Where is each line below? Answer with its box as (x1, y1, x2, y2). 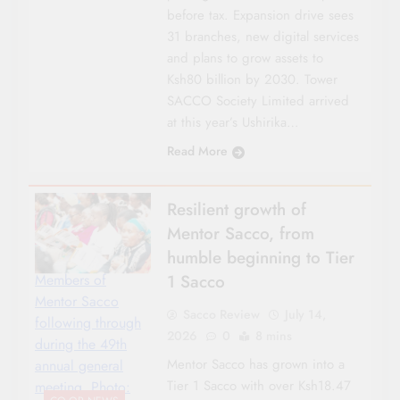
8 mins (254, 326, 292, 345)
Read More (166, 141, 228, 160)
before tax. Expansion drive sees (166, 4, 354, 25)
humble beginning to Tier (166, 245, 354, 270)
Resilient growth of (166, 196, 306, 221)
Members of (35, 270, 106, 291)
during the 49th (35, 334, 127, 355)
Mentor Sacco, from (166, 221, 314, 246)
